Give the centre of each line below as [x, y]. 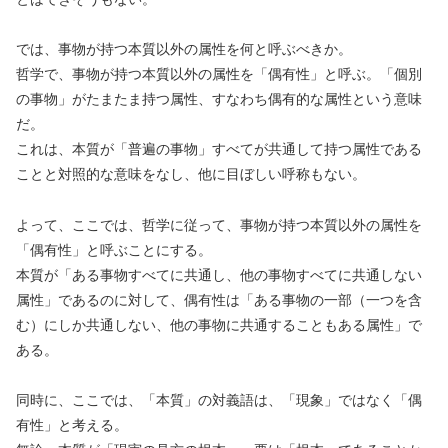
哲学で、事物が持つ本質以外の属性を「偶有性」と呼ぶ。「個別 [219, 74]
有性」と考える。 [72, 424]
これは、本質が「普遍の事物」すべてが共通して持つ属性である [219, 149]
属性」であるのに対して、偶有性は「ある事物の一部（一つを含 [219, 299]
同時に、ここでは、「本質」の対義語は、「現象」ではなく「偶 [219, 399]
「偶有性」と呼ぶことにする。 [114, 249]
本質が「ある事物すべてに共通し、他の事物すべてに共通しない [219, 274]
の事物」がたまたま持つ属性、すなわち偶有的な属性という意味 [219, 99]
